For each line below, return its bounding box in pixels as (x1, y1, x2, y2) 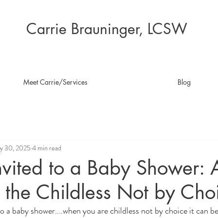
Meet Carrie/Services (23, 77, 88, 87)
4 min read (32, 143, 61, 153)
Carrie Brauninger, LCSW (26, 19, 187, 38)
